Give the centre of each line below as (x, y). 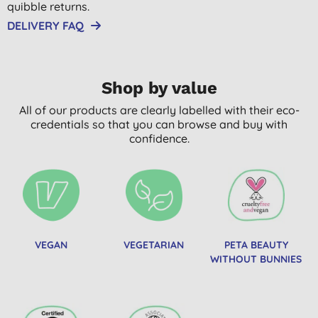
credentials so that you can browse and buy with (159, 124)
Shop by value (159, 88)
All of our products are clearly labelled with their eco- (159, 110)
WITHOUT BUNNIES (256, 259)
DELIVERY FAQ (45, 25)
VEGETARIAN (154, 245)
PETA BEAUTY (256, 245)
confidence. (159, 138)
